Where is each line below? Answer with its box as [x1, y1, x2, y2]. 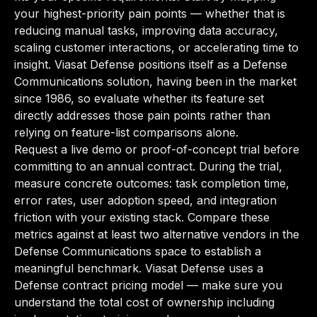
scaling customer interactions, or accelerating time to [14, 40, 299, 54]
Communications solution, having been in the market [14, 74, 296, 88]
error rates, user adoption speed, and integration [14, 193, 277, 207]
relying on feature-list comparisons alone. [14, 125, 238, 139]
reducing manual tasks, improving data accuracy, [14, 23, 278, 38]
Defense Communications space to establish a [14, 244, 261, 258]
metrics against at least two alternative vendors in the [14, 227, 299, 241]
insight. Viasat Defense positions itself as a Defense [14, 57, 287, 71]
